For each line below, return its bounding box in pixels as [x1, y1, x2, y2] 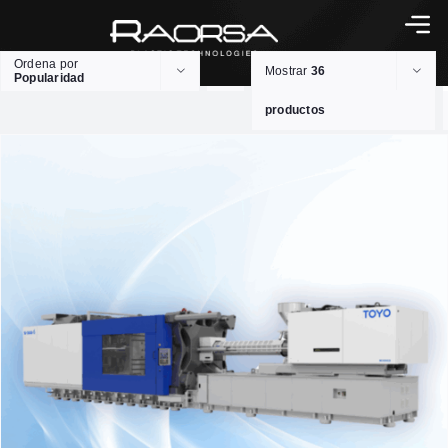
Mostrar [265, 64, 311, 79]
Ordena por [14, 57, 79, 72]
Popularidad [14, 71, 85, 86]
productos [265, 103, 326, 118]
